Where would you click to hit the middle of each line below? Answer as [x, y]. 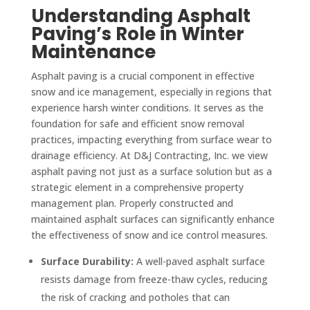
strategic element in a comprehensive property [137, 187]
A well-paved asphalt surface [199, 261]
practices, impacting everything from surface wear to [151, 139]
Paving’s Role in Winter [137, 34]
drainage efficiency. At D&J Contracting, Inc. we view [149, 155]
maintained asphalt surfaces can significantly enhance [153, 219]
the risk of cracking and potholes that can [135, 297]
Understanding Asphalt [140, 16]
